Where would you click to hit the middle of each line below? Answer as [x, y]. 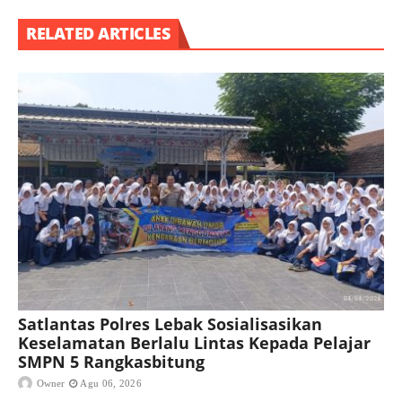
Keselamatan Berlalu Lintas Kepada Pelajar [194, 343]
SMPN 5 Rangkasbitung [111, 362]
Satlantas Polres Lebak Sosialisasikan [170, 324]
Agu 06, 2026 [111, 384]
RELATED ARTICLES [98, 33]
